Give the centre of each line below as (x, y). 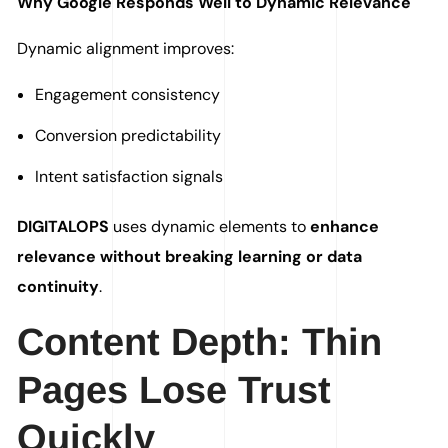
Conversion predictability (128, 136)
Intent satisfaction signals (129, 177)
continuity (58, 287)
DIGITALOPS (63, 227)
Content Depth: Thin (200, 342)
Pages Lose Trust (174, 390)
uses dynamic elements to (210, 227)
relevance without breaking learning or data (190, 257)
